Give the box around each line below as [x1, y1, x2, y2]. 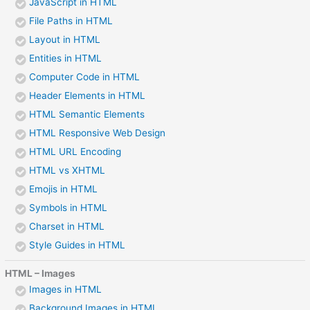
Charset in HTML [29, 220, 105, 232]
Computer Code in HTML [29, 71, 140, 82]
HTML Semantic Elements [29, 108, 145, 120]
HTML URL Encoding [29, 145, 122, 157]
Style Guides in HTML [29, 239, 126, 250]
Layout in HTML [29, 33, 101, 45]
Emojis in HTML [29, 183, 98, 194]
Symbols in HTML [29, 201, 108, 213]
